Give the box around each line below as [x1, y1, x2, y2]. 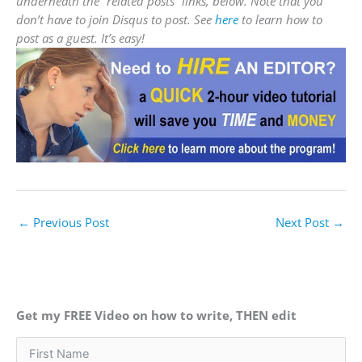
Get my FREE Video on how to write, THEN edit [16, 306, 297, 323]
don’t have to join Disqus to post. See [16, 11, 215, 28]
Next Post [276, 213, 332, 230]
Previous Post [30, 213, 109, 230]
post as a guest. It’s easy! [16, 30, 145, 47]
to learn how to [238, 11, 322, 28]
